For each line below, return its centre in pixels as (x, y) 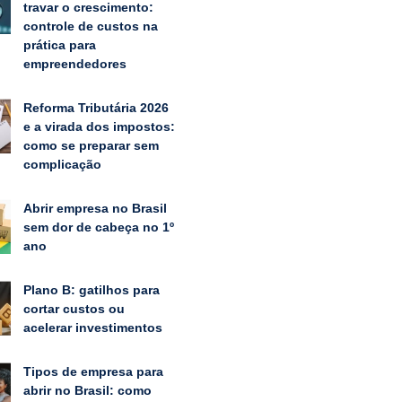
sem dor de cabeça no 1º (98, 227)
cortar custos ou (74, 308)
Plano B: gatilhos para (91, 289)
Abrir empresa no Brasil (95, 208)
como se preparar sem (91, 145)
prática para (59, 44)
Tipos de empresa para (93, 371)
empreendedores (74, 63)
